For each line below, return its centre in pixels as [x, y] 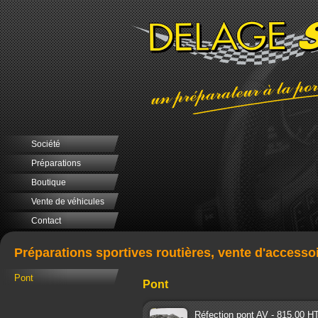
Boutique [49, 182]
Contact [46, 221]
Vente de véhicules [68, 202]
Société [46, 144]
